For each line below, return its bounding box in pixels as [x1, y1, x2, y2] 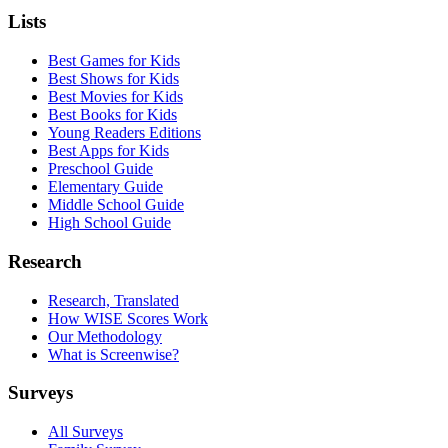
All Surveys [48, 423, 123, 441]
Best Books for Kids [48, 106, 177, 124]
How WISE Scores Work [48, 309, 208, 327]
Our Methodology [48, 327, 162, 345]
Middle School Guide [48, 196, 184, 214]
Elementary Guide [48, 178, 163, 196]
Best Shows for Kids [48, 70, 179, 88]
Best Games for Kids [48, 52, 180, 70]
